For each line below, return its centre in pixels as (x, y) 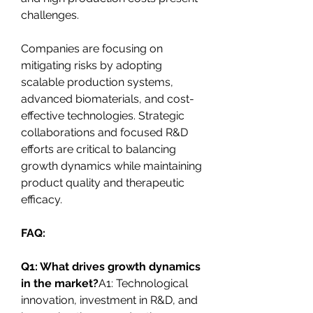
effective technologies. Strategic (103, 115)
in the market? (60, 283)
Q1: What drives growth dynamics (111, 266)
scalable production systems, (97, 82)
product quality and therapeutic (103, 182)
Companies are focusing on (92, 48)
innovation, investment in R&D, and (109, 300)
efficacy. (42, 199)
